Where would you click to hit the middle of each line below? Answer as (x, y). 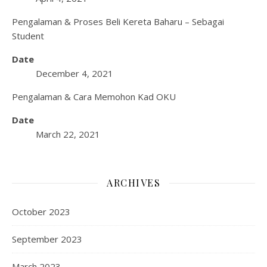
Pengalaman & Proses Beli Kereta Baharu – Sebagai (118, 21)
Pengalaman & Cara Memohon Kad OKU (94, 97)
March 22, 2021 (68, 134)
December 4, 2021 (74, 73)
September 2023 (47, 239)
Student (28, 36)
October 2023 (41, 212)
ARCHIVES (133, 183)
